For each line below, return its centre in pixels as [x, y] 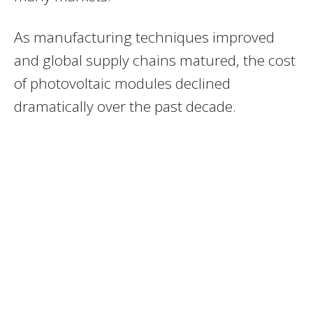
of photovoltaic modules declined [122, 83]
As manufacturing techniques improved [144, 37]
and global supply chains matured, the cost [155, 60]
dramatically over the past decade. [125, 107]
